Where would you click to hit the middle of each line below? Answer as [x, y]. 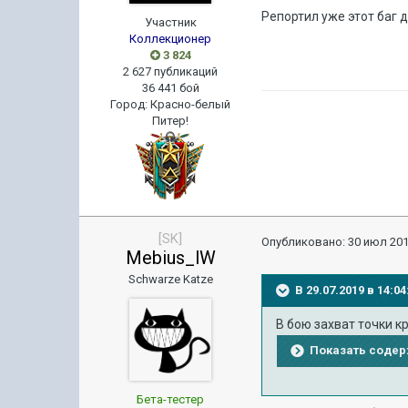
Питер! [171, 121]
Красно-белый [191, 104]
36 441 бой [170, 88]
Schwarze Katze [170, 279]
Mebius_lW [170, 258]
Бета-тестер [171, 399]
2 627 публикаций [171, 71]
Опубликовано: [305, 242]
